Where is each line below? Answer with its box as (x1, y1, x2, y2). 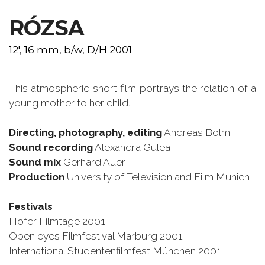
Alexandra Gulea (93, 141, 170, 153)
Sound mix (9, 156, 61, 168)
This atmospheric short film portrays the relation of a (9, 82, 256, 94)
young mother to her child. (9, 97, 130, 109)
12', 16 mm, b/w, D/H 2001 (9, 44, 132, 56)
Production (9, 171, 64, 183)
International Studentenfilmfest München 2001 (9, 245, 221, 257)
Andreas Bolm (162, 127, 230, 138)
